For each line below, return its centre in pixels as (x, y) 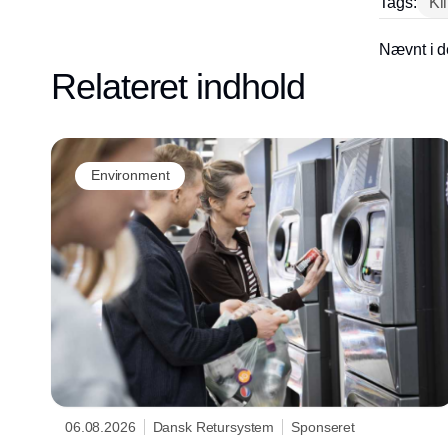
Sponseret (323, 426)
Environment (130, 175)
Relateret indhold (178, 86)
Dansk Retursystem (213, 426)
